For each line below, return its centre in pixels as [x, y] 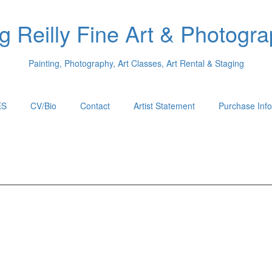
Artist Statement [164, 106]
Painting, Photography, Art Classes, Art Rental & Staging [136, 63]
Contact [95, 106]
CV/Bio [43, 106]
